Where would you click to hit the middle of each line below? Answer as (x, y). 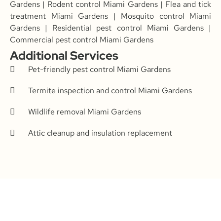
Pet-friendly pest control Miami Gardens (100, 69)
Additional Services (64, 56)
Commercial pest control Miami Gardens (82, 39)
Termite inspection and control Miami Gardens (110, 90)
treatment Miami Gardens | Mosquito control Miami (110, 16)
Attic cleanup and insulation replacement (100, 133)
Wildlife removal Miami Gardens (85, 111)
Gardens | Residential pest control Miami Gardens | (110, 28)
